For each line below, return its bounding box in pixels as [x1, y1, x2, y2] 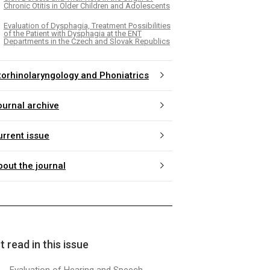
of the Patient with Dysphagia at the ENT [4, 28, 142, 38]
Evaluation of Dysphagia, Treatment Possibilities [4, 20, 171, 30]
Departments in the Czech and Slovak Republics [4, 36, 170, 46]
